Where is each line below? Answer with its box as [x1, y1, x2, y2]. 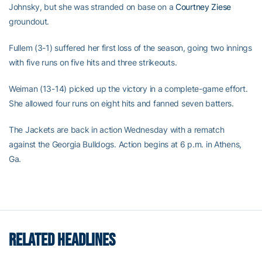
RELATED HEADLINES [9, 230, 115, 251]
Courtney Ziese [175, 2, 232, 12]
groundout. [9, 16, 50, 27]
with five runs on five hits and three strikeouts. [9, 57, 177, 68]
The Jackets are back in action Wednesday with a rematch [9, 125, 225, 135]
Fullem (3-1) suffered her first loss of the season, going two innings [9, 43, 252, 53]
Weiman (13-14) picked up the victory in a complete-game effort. [9, 84, 248, 94]
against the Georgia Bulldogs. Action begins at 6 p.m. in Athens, [9, 139, 242, 150]
